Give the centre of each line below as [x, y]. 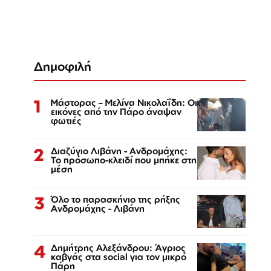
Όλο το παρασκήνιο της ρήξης [116, 199]
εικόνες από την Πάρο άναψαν [116, 111]
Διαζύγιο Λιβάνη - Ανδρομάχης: [119, 151]
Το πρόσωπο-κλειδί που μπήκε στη [124, 160]
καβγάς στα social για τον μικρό [119, 256]
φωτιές [66, 120]
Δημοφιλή [63, 66]
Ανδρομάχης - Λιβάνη [98, 208]
